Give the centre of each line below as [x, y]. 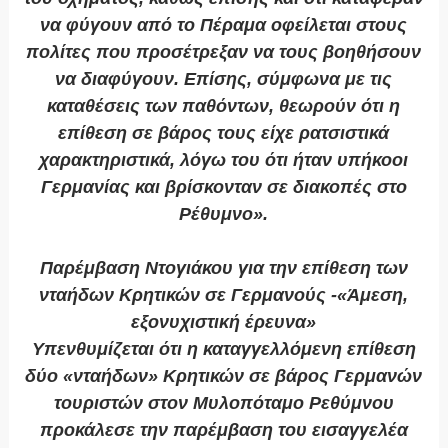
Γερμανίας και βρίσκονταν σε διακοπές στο [223, 187]
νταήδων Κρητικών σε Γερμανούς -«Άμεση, [224, 295]
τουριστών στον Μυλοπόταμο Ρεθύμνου [223, 403]
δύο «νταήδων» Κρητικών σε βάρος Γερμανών [224, 376]
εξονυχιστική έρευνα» [224, 322]
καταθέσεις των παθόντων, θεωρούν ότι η [224, 106]
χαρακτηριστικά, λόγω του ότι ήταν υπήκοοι [224, 160]
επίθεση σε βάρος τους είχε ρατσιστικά [224, 133]
